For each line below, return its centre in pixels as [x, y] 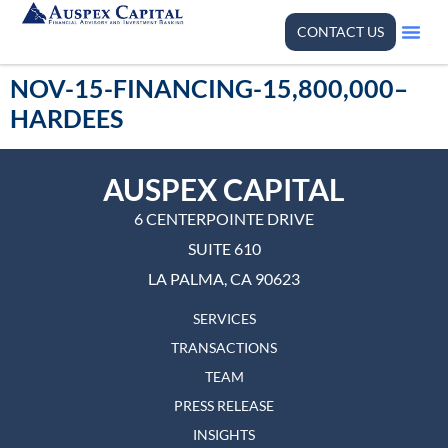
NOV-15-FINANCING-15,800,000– [209, 88]
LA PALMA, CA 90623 [224, 278]
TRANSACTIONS [224, 348]
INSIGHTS [224, 435]
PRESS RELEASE [224, 406]
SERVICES [224, 319]
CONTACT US [340, 31]
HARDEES [66, 118]
